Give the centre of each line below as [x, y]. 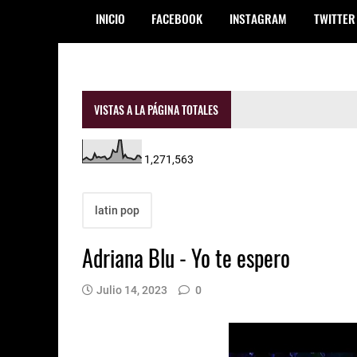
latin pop [117, 210]
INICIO [110, 18]
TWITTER [334, 18]
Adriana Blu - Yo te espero [186, 257]
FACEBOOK [177, 18]
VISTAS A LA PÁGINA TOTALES [157, 109]
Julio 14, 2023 [132, 290]
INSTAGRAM [258, 18]
